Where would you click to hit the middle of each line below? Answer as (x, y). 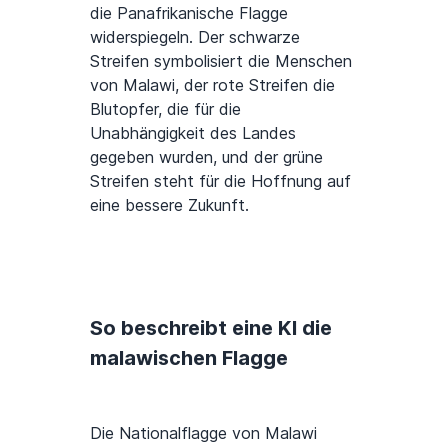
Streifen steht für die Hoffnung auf (220, 180)
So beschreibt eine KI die (211, 327)
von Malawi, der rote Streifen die (212, 84)
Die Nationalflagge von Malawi (203, 432)
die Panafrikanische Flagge (189, 12)
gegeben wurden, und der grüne (206, 156)
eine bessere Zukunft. (169, 204)
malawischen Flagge (189, 357)
